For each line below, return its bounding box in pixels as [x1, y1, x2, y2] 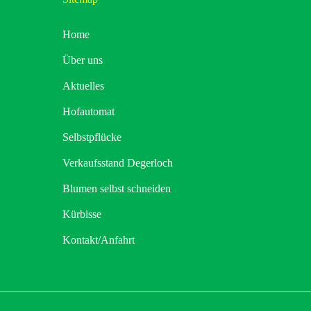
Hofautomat [62, 106, 115, 118]
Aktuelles [62, 80, 104, 92]
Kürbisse [62, 208, 101, 221]
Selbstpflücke [62, 131, 121, 144]
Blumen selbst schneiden [62, 183, 171, 195]
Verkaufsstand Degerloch [62, 157, 173, 169]
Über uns [62, 54, 103, 67]
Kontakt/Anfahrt [62, 234, 135, 246]
